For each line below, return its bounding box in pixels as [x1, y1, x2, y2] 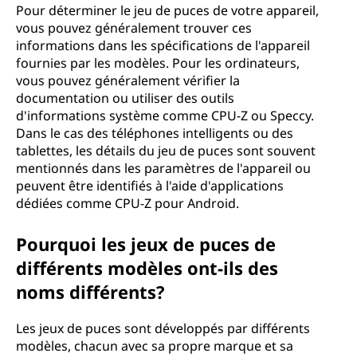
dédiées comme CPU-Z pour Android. [16, 194, 239, 212]
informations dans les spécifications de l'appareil [16, 37, 310, 54]
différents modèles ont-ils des [16, 256, 278, 280]
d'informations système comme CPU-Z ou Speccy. [16, 107, 314, 124]
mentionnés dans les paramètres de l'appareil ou [16, 159, 311, 177]
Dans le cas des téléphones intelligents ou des [16, 124, 293, 142]
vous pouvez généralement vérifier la [16, 72, 240, 89]
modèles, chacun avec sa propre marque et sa [16, 337, 293, 355]
